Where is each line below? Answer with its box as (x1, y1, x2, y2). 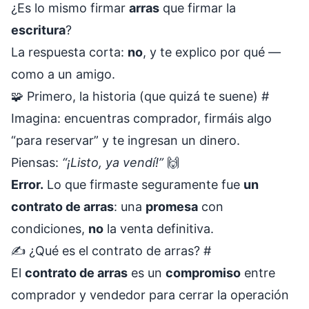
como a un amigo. (11, 67, 115, 81)
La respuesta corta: (11, 45, 128, 59)
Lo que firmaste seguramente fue (43, 177, 243, 192)
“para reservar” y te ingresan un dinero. (11, 133, 240, 148)
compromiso (166, 266, 241, 280)
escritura (11, 23, 66, 37)
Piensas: (11, 155, 62, 170)
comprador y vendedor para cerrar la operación (11, 288, 289, 302)
